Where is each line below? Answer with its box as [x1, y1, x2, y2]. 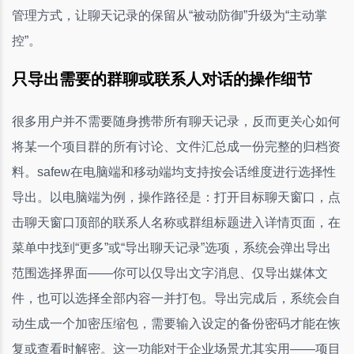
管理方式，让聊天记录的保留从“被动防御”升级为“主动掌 [12, 8, 327, 22]
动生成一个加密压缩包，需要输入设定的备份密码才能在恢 [12, 316, 341, 330]
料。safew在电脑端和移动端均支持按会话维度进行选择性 [12, 164, 336, 179]
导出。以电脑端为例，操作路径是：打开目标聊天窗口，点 [12, 190, 341, 204]
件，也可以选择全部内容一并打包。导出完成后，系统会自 [12, 291, 341, 305]
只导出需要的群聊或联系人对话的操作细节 [12, 70, 312, 88]
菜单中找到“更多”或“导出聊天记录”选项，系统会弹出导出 [12, 240, 331, 254]
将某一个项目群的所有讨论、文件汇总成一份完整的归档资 [12, 139, 341, 153]
